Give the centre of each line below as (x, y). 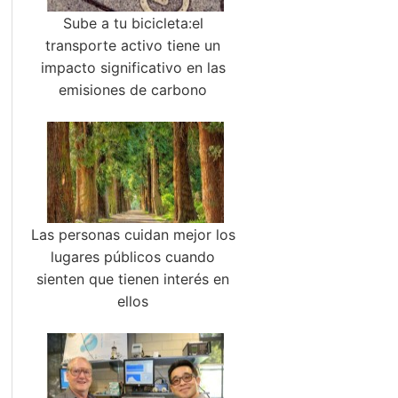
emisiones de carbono (133, 90)
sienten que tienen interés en (133, 279)
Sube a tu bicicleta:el (133, 23)
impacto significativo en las (133, 68)
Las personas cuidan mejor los (133, 235)
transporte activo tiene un (133, 45)
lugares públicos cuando (133, 257)
